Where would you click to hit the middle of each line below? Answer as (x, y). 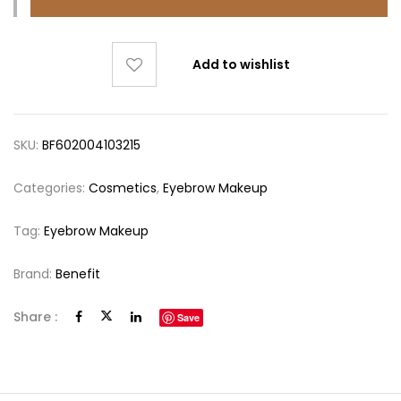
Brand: (34, 274)
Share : (35, 317)
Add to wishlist (241, 64)
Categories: (51, 188)
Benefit (78, 274)
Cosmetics (123, 188)
